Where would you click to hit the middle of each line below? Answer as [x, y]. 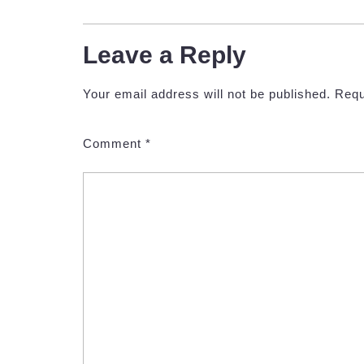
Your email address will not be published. [207, 93]
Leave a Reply [165, 54]
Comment [114, 143]
